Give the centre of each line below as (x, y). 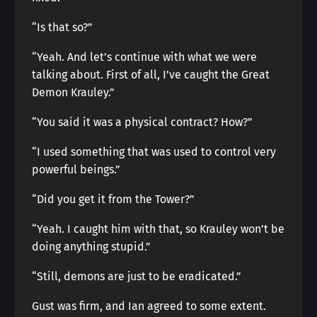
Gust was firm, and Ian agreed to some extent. (149, 306)
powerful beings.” (76, 169)
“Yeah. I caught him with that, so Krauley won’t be (158, 229)
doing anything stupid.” (91, 247)
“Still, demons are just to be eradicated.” (137, 276)
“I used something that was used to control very (154, 152)
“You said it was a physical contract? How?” (142, 122)
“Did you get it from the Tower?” (113, 199)
